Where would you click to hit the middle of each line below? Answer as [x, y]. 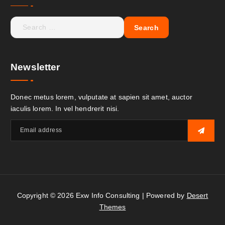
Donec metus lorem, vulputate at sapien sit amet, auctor [101, 97]
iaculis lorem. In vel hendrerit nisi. [65, 108]
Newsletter [35, 67]
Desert [197, 196]
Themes [113, 207]
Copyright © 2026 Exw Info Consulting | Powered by [102, 196]
